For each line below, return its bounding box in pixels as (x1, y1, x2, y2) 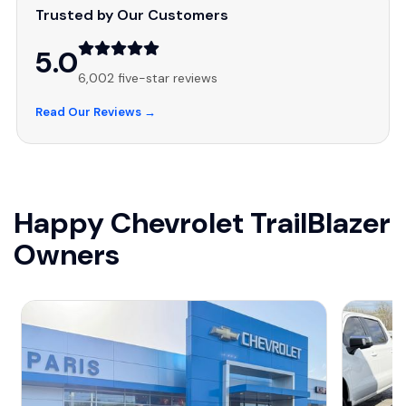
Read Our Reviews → (35, 103, 156, 120)
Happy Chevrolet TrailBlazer (14, 203, 391, 242)
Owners (14, 235, 120, 274)
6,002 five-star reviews (78, 69, 217, 86)
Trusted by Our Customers (35, 5, 228, 24)
